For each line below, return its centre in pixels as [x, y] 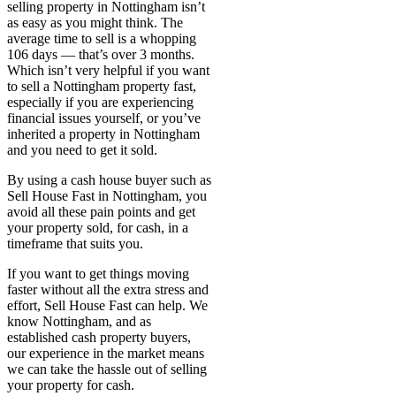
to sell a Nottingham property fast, [102, 86]
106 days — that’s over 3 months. [101, 54]
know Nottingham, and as [79, 321]
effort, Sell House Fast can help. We [107, 305]
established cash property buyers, [99, 337]
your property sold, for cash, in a [98, 227]
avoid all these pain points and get [101, 211]
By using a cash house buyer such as [109, 179]
